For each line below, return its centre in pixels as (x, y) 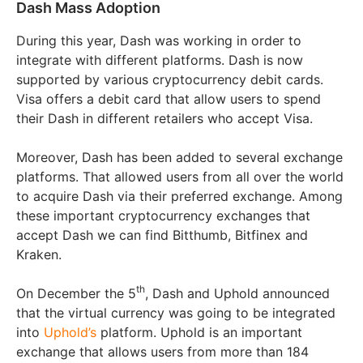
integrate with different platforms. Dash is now (160, 60)
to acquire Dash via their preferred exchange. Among (179, 196)
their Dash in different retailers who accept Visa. (164, 118)
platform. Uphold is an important (199, 332)
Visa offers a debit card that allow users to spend (169, 98)
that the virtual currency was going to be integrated (176, 312)
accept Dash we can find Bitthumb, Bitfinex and (162, 235)
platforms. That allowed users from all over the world (180, 176)
